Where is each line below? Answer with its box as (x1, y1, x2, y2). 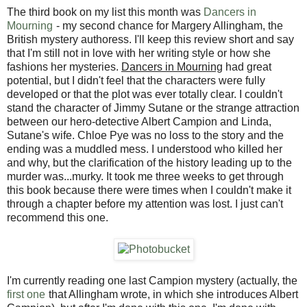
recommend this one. (7, 211, 108, 223)
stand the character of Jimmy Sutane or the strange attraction (7, 101, 299, 114)
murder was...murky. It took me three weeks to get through (7, 170, 284, 182)
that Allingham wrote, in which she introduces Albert (46, 288, 298, 300)
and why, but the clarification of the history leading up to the (7, 156, 292, 169)
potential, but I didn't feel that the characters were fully (7, 74, 265, 86)
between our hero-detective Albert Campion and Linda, (7, 115, 271, 127)
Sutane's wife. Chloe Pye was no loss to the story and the (7, 129, 284, 141)
